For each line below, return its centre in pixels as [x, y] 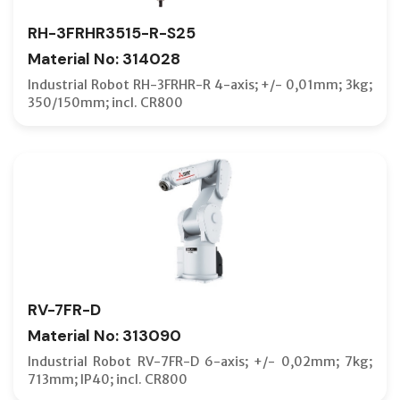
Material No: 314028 [104, 58]
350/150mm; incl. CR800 [105, 102]
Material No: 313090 [104, 335]
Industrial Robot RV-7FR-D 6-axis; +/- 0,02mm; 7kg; [200, 361]
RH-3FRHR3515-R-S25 [112, 33]
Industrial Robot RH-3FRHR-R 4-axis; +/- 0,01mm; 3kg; [200, 84]
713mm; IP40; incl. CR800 [108, 379]
